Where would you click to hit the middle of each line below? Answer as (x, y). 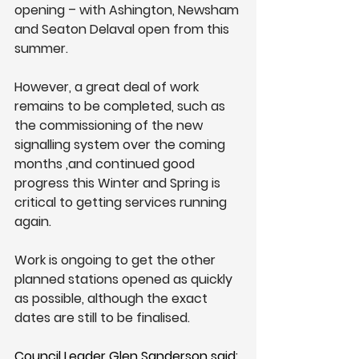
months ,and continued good (106, 164)
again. (33, 222)
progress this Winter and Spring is (119, 183)
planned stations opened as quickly (125, 279)
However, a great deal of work (108, 87)
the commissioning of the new (110, 125)
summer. (41, 48)
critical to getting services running (122, 202)
